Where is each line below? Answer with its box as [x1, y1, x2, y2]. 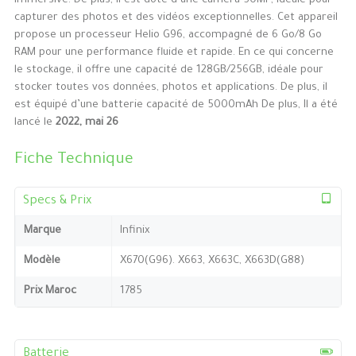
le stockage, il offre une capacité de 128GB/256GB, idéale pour [14, 64, 323, 77]
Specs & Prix [22, 194, 91, 208]
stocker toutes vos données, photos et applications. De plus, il [14, 82, 327, 95]
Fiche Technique [14, 152, 133, 170]
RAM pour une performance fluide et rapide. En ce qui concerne [14, 47, 334, 60]
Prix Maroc [23, 284, 76, 297]
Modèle [23, 254, 60, 267]
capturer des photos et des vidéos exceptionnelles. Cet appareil [14, 12, 338, 25]
